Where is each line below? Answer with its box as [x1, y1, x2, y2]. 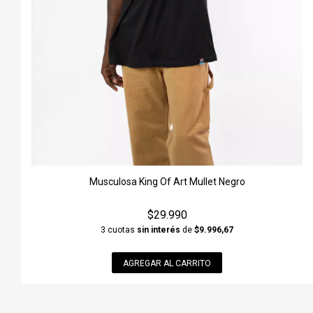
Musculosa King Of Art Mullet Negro [89, 176, 245, 187]
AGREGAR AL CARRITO [123, 259, 211, 268]
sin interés [137, 225, 180, 235]
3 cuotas [101, 225, 137, 235]
